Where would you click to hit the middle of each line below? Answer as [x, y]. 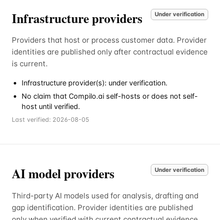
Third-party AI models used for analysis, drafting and [105, 195]
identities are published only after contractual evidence [110, 52]
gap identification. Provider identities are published [102, 207]
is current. [30, 64]
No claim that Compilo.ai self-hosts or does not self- [110, 96]
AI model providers [63, 174]
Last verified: [32, 120]
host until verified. [51, 107]
